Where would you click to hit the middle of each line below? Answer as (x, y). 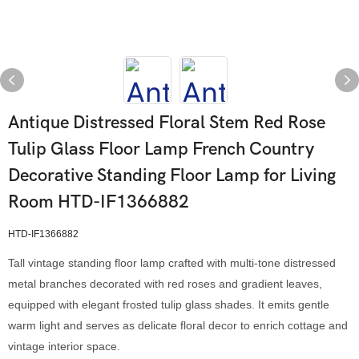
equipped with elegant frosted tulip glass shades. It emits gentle (169, 305)
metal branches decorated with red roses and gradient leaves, (165, 284)
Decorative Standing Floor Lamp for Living (172, 175)
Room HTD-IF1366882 (99, 202)
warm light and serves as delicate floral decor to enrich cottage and (178, 325)
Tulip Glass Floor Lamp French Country (161, 149)
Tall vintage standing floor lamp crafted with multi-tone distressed (172, 263)
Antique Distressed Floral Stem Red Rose (167, 123)
